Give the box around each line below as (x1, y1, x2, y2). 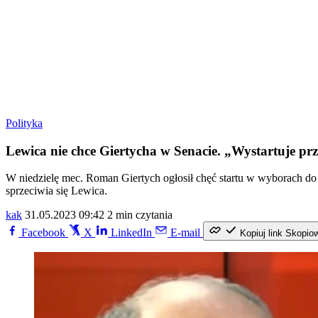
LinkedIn (111, 226, 152, 239)
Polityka (6, 117, 43, 129)
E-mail (170, 226, 200, 239)
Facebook (21, 226, 65, 239)
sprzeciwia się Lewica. (6, 185, 107, 197)
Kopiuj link (240, 228, 283, 239)
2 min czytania (107, 209, 172, 221)
